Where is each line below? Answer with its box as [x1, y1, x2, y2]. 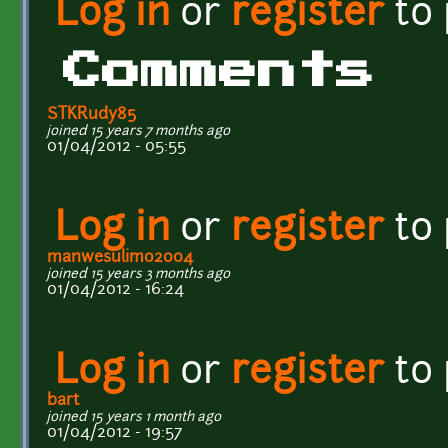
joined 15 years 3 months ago [47, 267, 230, 281]
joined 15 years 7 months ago [47, 124, 230, 138]
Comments [63, 51, 375, 91]
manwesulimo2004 [47, 249, 193, 266]
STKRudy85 [47, 106, 136, 123]
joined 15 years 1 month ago [47, 410, 221, 424]
